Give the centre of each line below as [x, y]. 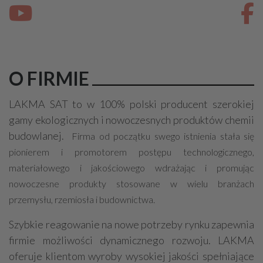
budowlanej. [38, 136]
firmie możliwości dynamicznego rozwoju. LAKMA [131, 240]
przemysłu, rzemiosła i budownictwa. [82, 199]
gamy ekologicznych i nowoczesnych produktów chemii [131, 120]
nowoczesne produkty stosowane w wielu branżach [131, 183]
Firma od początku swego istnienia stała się [161, 136]
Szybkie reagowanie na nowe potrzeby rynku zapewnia [131, 224]
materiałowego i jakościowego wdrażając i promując [131, 168]
